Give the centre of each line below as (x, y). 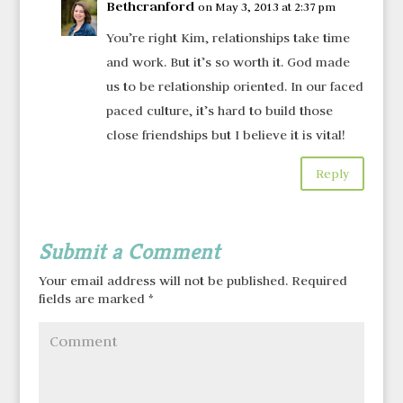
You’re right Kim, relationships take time (228, 38)
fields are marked (93, 299)
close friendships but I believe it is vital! (225, 135)
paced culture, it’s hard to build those (219, 111)
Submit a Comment (129, 252)
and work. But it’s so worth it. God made (228, 63)
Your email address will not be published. (163, 281)
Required (317, 281)
